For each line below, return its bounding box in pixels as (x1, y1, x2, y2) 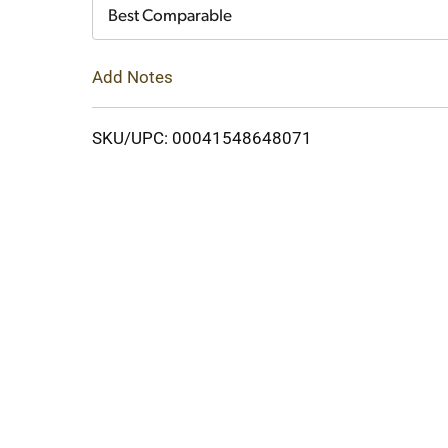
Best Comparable (108, 8, 232, 25)
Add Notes (92, 66, 173, 87)
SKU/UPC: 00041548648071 (92, 127, 312, 148)
